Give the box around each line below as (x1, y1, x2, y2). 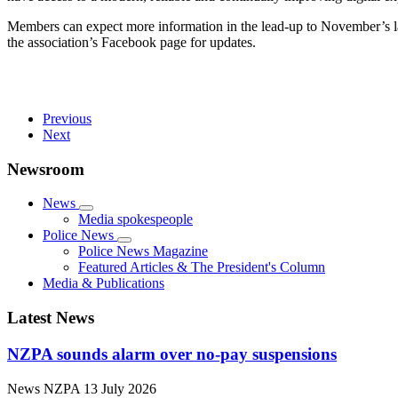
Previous (43, 110, 92, 126)
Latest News (7, 308, 94, 328)
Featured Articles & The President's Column (78, 259, 325, 275)
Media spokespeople (78, 211, 193, 227)
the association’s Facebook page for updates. (7, 34, 256, 50)
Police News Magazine (78, 243, 208, 259)
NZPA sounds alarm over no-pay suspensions (7, 344, 337, 363)
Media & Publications (43, 275, 164, 291)
